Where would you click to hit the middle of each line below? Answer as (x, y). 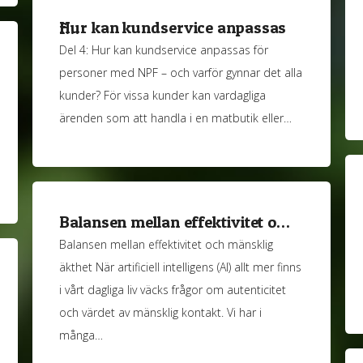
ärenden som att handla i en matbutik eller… (176, 118)
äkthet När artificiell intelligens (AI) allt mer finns (181, 267)
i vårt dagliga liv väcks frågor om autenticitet (173, 290)
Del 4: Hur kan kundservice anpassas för (164, 50)
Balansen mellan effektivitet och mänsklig (167, 245)
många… (81, 335)
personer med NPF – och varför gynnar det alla (181, 73)
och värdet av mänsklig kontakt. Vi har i (161, 313)
